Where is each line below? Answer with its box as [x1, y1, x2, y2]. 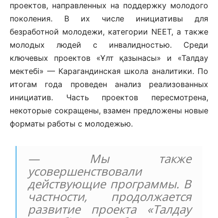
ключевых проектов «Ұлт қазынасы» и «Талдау [10, 53, 208, 63]
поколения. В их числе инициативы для [10, 14, 208, 24]
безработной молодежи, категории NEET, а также [10, 27, 208, 37]
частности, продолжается [28, 188, 191, 205]
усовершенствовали [28, 163, 142, 180]
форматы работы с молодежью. [10, 119, 133, 129]
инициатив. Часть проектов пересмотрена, [10, 92, 208, 103]
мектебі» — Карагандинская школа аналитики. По [10, 66, 208, 76]
